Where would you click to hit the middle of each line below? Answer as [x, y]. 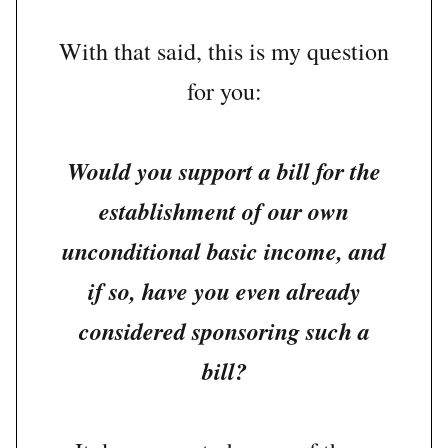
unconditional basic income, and [224, 251]
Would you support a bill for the [224, 171]
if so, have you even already [224, 291]
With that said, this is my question [224, 51]
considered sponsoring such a [224, 331]
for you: [224, 91]
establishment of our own [224, 211]
